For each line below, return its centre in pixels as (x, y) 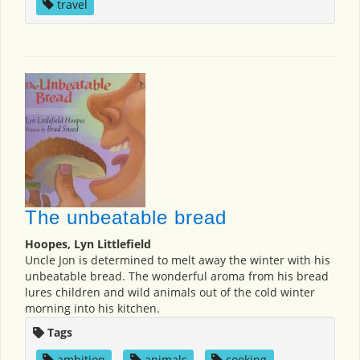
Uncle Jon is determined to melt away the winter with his (178, 260)
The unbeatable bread (126, 218)
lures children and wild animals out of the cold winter (170, 292)
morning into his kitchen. (92, 309)
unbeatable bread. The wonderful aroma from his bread (177, 276)
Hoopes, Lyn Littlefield (88, 244)
